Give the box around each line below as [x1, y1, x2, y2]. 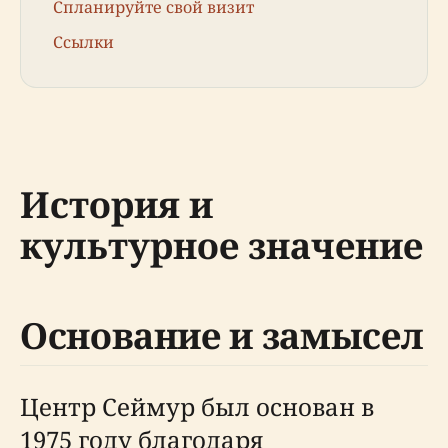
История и [20, 180, 213, 230]
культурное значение [20, 221, 423, 271]
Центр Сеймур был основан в [20, 390, 374, 424]
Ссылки [53, 30, 114, 53]
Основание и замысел [20, 311, 424, 361]
